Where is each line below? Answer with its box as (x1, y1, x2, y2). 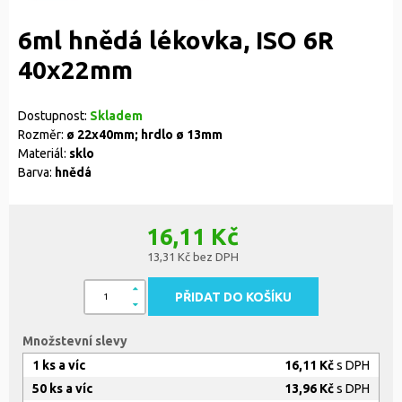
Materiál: (18, 146, 69, 162)
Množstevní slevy (22, 334, 127, 349)
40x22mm (18, 56, 133, 84)
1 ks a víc (32, 358, 85, 373)
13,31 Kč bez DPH (146, 250, 239, 264)
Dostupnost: (18, 109, 90, 124)
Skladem (90, 109, 143, 124)
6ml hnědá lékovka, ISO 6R (18, 26, 334, 55)
